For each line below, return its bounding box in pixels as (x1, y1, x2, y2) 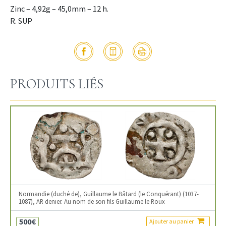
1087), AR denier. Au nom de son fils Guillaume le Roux (19, 197, 165, 206)
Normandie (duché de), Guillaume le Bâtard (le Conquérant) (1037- (19, 190, 199, 198)
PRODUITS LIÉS (10, 76, 103, 93)
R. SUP (10, 16, 32, 26)
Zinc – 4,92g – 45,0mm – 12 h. (10, 4, 108, 14)
